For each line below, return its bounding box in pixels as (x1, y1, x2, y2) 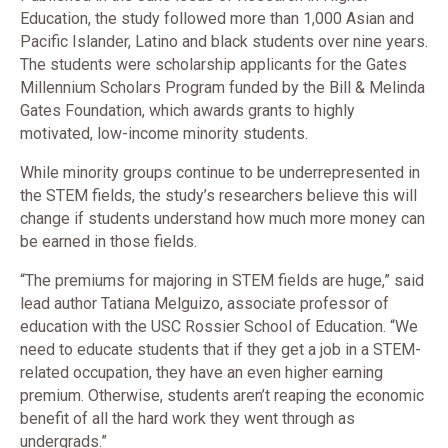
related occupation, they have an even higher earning (20, 363, 383, 382)
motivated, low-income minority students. (20, 124, 308, 143)
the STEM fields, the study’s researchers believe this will (20, 186, 417, 205)
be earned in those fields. (20, 232, 197, 251)
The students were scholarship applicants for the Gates (20, 55, 407, 74)
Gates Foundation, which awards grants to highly (20, 101, 355, 120)
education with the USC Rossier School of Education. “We (20, 317, 418, 336)
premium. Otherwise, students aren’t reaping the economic (20, 386, 424, 405)
